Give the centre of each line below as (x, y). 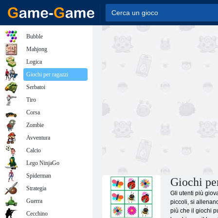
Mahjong (37, 49)
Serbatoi (36, 87)
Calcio (34, 150)
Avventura (38, 138)
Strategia (36, 188)
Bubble (35, 36)
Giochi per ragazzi (47, 74)
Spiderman (39, 176)
